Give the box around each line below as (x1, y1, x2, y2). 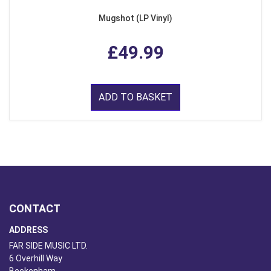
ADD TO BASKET (99, 91, 172, 103)
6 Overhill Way (9, 253, 62, 264)
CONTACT (9, 202, 60, 215)
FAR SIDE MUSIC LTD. (9, 241, 88, 251)
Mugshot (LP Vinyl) (99, 13, 172, 24)
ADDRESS (9, 225, 48, 235)
